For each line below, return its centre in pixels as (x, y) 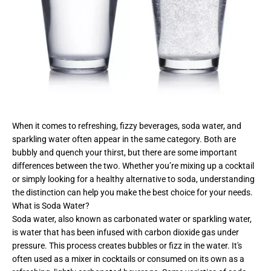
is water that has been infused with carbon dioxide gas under (126, 232)
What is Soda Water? (51, 205)
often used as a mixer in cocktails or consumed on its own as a (128, 259)
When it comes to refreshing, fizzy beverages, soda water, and (127, 126)
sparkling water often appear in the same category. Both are (124, 139)
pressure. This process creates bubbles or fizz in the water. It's (127, 245)
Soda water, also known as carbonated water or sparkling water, (132, 219)
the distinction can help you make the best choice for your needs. (132, 192)
